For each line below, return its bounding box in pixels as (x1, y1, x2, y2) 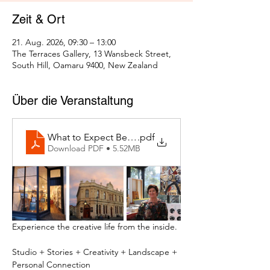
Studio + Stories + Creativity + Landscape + (12, 246, 180, 258)
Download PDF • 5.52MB (48, 142, 140, 154)
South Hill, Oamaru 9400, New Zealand (12, 60, 158, 71)
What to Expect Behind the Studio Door (48, 131, 218, 143)
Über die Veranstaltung (12, 93, 133, 108)
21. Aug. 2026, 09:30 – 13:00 (12, 37, 116, 48)
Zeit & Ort (12, 12, 65, 27)
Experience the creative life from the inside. (12, 221, 177, 233)
